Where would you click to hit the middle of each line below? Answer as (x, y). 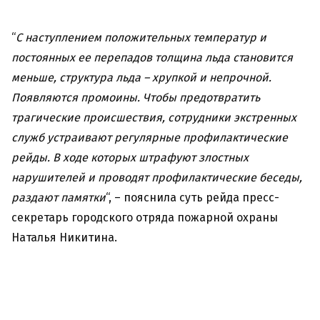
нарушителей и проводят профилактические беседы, (157, 178)
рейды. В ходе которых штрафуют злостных (130, 158)
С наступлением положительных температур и (141, 38)
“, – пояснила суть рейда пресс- (192, 198)
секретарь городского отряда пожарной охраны (145, 218)
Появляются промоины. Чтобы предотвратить (136, 98)
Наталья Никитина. (64, 238)
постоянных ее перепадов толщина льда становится (152, 58)
